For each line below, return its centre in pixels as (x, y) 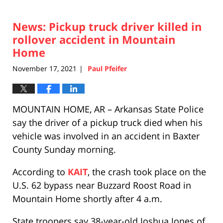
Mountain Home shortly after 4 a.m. (87, 198)
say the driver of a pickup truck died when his (108, 122)
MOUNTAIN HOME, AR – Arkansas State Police (108, 109)
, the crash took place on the (147, 171)
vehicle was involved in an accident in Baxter (106, 136)
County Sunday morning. (64, 149)
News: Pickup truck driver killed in (107, 27)
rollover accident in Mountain (94, 40)
